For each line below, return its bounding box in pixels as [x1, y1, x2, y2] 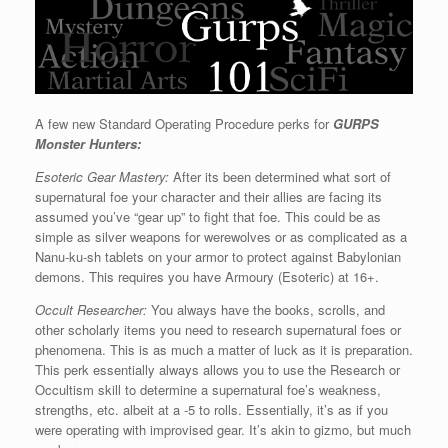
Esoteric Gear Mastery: [35, 167, 169, 187]
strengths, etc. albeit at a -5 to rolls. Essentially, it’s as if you [35, 400, 388, 420]
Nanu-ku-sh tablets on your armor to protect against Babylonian [35, 247, 401, 267]
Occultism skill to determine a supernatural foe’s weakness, [35, 380, 381, 400]
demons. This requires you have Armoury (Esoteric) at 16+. [35, 267, 379, 287]
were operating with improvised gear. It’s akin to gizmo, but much [35, 420, 411, 440]
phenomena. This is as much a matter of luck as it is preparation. [35, 340, 413, 360]
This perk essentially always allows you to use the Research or [35, 360, 400, 380]
